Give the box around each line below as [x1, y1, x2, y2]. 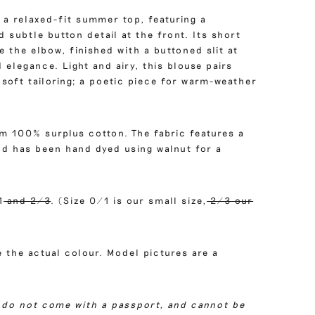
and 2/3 [4, 195, 51, 207]
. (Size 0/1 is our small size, [51, 195, 207, 207]
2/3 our [207, 195, 254, 207]
